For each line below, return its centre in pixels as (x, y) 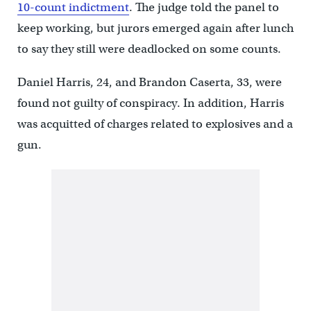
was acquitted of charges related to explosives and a (155, 124)
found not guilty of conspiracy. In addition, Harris (150, 103)
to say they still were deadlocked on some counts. (149, 49)
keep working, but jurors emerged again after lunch (155, 28)
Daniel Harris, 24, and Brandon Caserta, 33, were (149, 82)
